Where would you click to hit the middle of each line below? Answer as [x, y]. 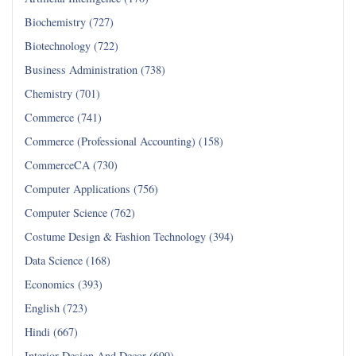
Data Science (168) [68, 260]
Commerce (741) [63, 117]
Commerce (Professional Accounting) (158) [124, 141]
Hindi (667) [51, 331]
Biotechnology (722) [72, 45]
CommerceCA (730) [71, 164]
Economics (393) [64, 284]
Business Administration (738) [95, 69]
